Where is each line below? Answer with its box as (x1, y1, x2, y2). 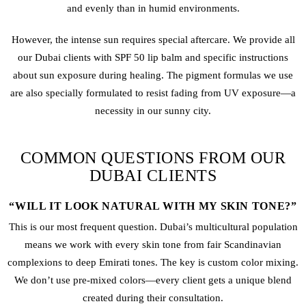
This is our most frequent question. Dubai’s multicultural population (8, 221, 298, 232)
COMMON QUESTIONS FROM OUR (20, 149, 286, 167)
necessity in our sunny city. (95, 105, 211, 116)
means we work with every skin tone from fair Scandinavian (25, 238, 281, 250)
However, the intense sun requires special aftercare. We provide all (11, 33, 295, 45)
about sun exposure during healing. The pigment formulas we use (13, 69, 293, 81)
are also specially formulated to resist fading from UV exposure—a (10, 87, 296, 98)
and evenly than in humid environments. (66, 3, 240, 14)
